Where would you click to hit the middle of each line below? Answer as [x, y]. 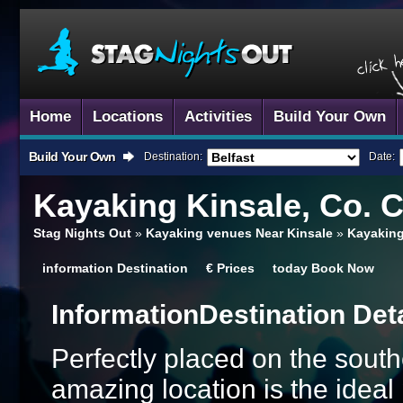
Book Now [343, 268]
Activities [218, 116]
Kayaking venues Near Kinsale [239, 233]
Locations [128, 116]
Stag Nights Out [82, 233]
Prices [236, 268]
